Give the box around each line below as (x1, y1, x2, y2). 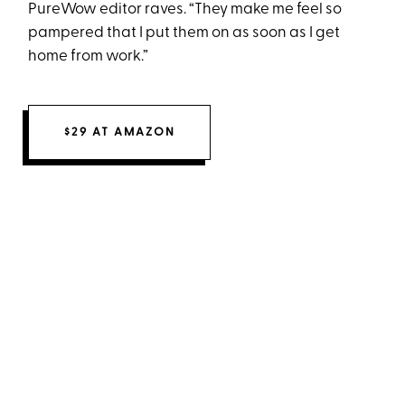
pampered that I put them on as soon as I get (28, 25, 341, 42)
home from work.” (28, 49, 149, 65)
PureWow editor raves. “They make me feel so (28, 2, 343, 18)
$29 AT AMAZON (63, 127, 175, 139)
